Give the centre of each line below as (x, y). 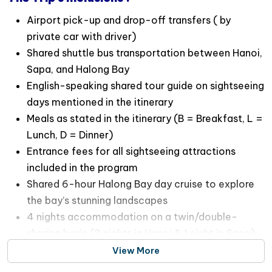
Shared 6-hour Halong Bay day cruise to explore (141, 184)
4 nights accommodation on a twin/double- (132, 217)
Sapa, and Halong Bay (78, 69)
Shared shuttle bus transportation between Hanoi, (144, 53)
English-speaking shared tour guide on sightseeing (145, 86)
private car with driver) (81, 36)
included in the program (82, 168)
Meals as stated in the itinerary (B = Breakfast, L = (145, 118)
